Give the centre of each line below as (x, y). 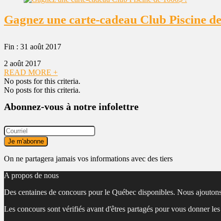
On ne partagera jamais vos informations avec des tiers (88, 159)
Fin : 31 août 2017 (33, 47)
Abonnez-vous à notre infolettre (71, 107)
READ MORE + (31, 72)
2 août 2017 (22, 63)
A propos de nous (31, 175)
